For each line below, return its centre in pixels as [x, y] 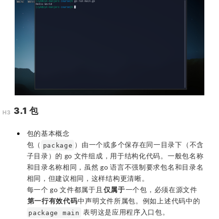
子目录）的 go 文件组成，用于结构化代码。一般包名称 [115, 156]
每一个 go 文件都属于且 [65, 190]
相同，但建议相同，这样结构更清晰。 [88, 178]
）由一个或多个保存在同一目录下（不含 [139, 145]
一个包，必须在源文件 [161, 190]
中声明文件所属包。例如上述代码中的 [139, 201]
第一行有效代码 [52, 201]
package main [54, 213]
